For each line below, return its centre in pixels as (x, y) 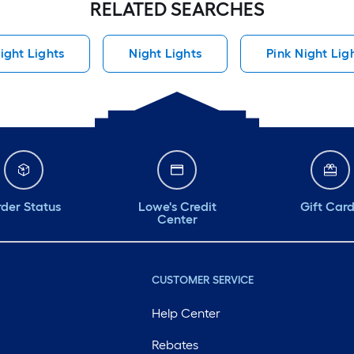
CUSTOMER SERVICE (202, 281)
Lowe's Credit (177, 207)
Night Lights (166, 54)
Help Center (186, 314)
